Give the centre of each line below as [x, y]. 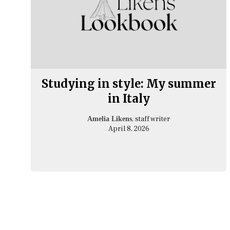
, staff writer [151, 119]
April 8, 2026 [129, 129]
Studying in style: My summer [129, 84]
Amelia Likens [110, 119]
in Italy [129, 99]
